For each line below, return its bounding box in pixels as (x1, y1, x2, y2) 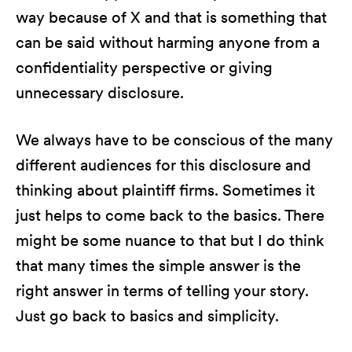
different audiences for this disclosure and (16, 156, 311, 174)
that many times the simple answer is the (16, 256, 301, 275)
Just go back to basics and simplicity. (16, 306, 279, 325)
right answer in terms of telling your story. (16, 281, 309, 300)
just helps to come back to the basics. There (16, 206, 324, 225)
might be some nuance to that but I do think (16, 231, 324, 250)
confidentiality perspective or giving (16, 58, 273, 77)
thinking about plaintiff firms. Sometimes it (16, 181, 315, 200)
